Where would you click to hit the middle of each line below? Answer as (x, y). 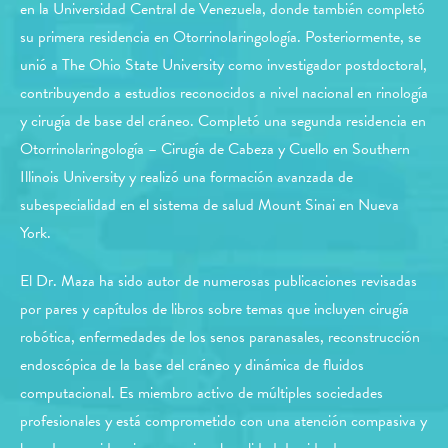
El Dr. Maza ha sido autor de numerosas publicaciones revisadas (218, 281)
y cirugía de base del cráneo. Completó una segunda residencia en (223, 121)
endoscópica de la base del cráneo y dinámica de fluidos (192, 365)
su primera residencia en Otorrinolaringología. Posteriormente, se (220, 37)
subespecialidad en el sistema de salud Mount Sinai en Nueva (209, 205)
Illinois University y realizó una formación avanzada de (186, 177)
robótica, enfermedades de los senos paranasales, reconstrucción (220, 337)
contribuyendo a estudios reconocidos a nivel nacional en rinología (224, 93)
